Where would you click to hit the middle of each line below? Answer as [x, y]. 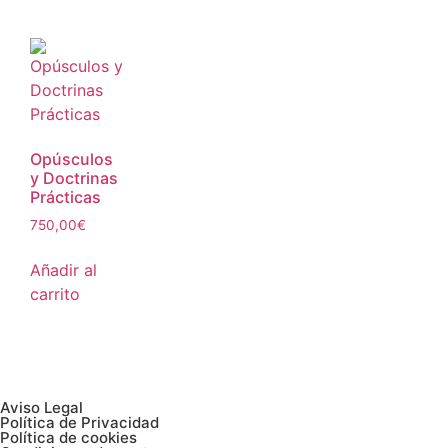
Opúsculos [71, 159]
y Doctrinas [74, 178]
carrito [55, 294]
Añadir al [63, 270]
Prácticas [65, 197]
